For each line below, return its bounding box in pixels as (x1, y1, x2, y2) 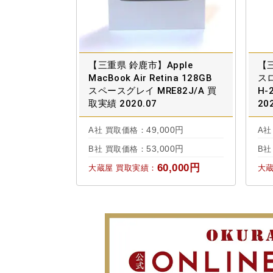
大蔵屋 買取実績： (88, 163, 157, 173)
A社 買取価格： (88, 126, 146, 135)
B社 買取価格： (88, 144, 146, 154)
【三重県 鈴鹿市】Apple (88, 60, 193, 71)
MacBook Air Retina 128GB (88, 73, 212, 84)
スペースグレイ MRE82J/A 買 (88, 85, 216, 97)
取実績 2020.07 (88, 98, 157, 110)
